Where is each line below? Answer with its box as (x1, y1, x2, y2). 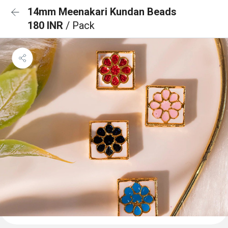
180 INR (27, 19, 66, 32)
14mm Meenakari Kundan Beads (27, 6, 177, 18)
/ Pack (66, 19, 95, 32)
